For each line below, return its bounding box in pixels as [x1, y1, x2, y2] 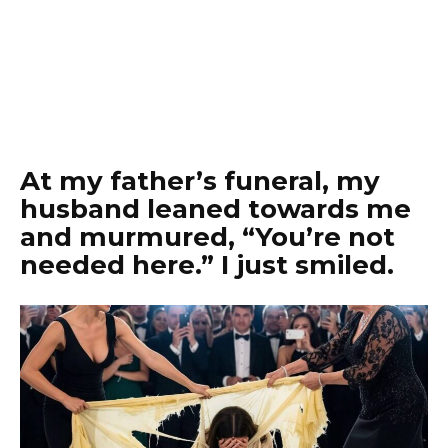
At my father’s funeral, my [20, 165, 380, 197]
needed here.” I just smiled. [20, 249, 394, 281]
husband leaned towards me [20, 193, 411, 225]
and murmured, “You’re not [20, 221, 395, 253]
